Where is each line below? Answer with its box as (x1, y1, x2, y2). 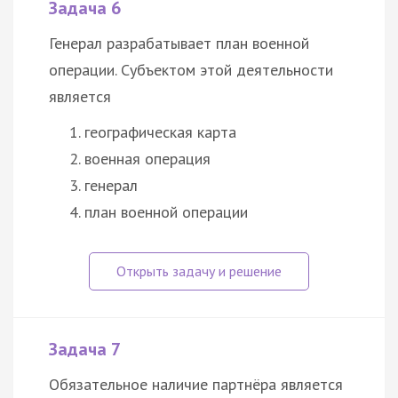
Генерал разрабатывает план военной (49, 32, 309, 53)
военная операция (84, 147, 211, 169)
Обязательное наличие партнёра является (49, 373, 343, 394)
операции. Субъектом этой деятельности (49, 59, 333, 80)
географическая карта (84, 121, 236, 142)
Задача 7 (49, 337, 121, 361)
